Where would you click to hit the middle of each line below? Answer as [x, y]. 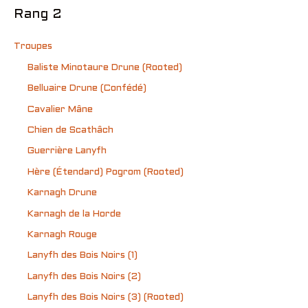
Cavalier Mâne [60, 109]
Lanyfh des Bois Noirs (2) [84, 276]
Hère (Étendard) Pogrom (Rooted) [106, 172]
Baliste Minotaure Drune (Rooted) [105, 67]
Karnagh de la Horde [74, 214]
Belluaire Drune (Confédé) [87, 89]
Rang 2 [38, 15]
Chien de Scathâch [70, 131]
